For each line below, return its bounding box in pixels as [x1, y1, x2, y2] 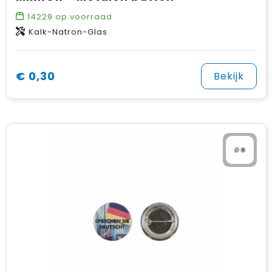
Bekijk [213, 69, 244, 83]
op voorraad [52, 11, 112, 22]
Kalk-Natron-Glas [28, 26, 107, 38]
